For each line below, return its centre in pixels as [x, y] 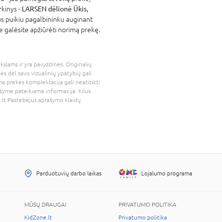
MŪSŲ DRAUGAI [45, 204]
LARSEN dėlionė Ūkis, [55, 9]
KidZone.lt [38, 217]
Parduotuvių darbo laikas [69, 173]
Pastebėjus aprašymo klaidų [43, 100]
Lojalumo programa [167, 173]
